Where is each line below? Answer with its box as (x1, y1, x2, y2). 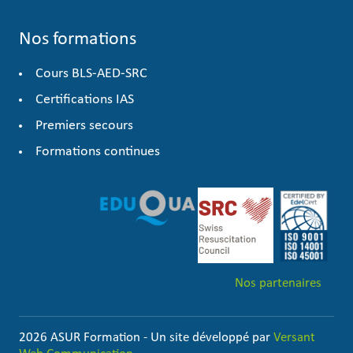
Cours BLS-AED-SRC (35, 66, 147, 82)
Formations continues (35, 144, 160, 160)
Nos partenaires (235, 277, 321, 291)
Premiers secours (35, 118, 133, 134)
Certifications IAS (35, 92, 134, 108)
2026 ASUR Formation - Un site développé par (19, 331, 273, 345)
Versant (273, 331, 315, 345)
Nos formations (19, 30, 136, 50)
